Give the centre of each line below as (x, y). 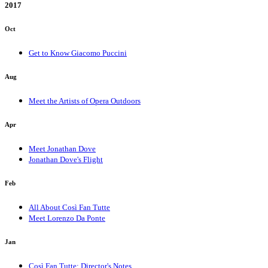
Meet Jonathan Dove (62, 149)
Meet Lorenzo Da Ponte (67, 218)
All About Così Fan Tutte (69, 208)
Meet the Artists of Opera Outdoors (85, 101)
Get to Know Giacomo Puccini (78, 53)
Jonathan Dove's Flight (66, 160)
